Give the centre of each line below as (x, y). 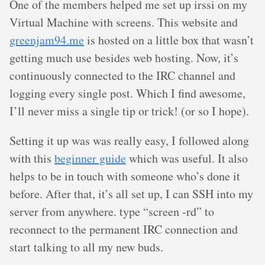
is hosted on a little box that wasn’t (169, 40)
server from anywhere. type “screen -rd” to (112, 211)
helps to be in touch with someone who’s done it (125, 176)
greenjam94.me (47, 40)
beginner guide (90, 158)
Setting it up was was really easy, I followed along (129, 140)
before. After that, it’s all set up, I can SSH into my (131, 194)
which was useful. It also (187, 158)
